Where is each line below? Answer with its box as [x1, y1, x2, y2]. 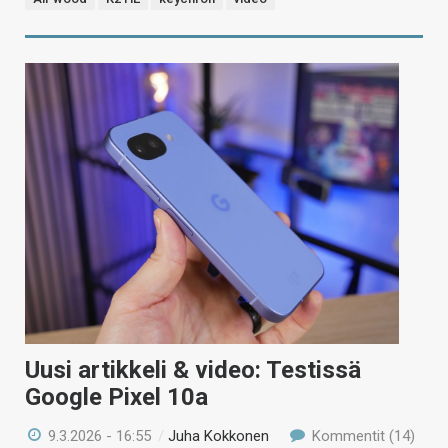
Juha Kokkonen [168, 426, 270, 445]
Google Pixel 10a [25, 382, 208, 411]
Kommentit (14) [307, 426, 415, 445]
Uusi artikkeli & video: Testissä [25, 355, 361, 384]
